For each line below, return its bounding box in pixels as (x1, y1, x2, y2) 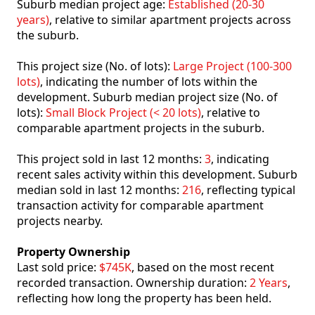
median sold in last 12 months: (17, 182, 182, 198)
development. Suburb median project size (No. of (17, 89, 278, 105)
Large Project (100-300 (173, 58, 292, 75)
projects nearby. (17, 213, 103, 229)
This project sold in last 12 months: (17, 151, 205, 167)
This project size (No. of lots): (17, 58, 173, 75)
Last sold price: (17, 259, 99, 276)
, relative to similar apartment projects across (49, 12, 291, 28)
